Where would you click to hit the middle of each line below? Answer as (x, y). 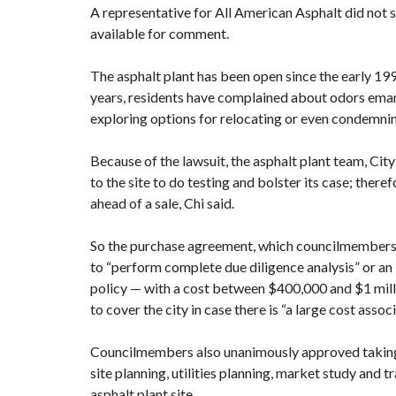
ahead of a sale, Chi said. (162, 203)
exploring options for (155, 118)
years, (109, 97)
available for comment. (160, 33)
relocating (251, 118)
